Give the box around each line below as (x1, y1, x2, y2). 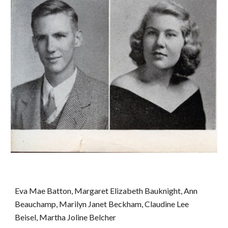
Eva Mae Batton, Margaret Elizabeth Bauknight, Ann (15, 186, 198, 195)
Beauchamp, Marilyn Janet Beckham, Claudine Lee (15, 199, 189, 209)
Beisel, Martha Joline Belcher (15, 212, 117, 222)
